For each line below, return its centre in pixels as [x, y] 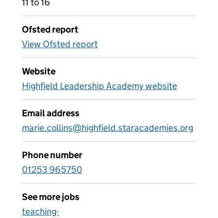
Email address [51, 113]
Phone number [52, 155]
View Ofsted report [60, 44]
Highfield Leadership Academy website [100, 86]
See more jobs [51, 197]
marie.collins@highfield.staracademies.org [108, 128]
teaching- [40, 211]
